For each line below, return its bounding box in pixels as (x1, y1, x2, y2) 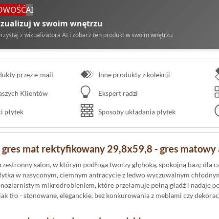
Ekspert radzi (97, 88, 138, 97)
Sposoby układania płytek (97, 107, 175, 116)
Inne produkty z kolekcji (97, 70, 170, 79)
